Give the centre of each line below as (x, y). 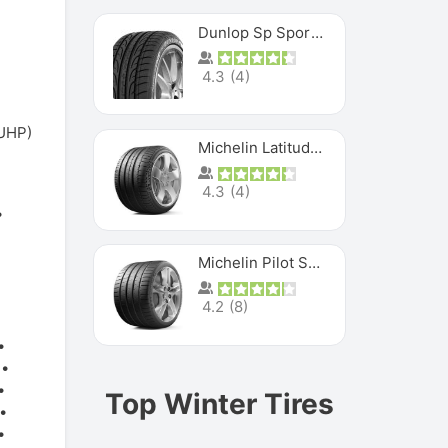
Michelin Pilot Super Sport (314, 263)
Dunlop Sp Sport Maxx (317, 32)
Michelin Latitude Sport (316, 147)
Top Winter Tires (220, 403)
